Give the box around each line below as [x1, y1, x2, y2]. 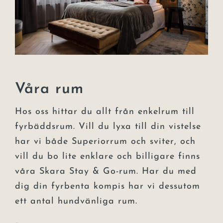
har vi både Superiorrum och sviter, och [15, 136, 196, 146]
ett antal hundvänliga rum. [15, 196, 137, 206]
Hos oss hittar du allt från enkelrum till [15, 107, 195, 116]
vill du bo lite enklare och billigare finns [15, 151, 200, 161]
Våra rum [15, 81, 84, 97]
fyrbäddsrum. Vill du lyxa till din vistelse [15, 121, 201, 131]
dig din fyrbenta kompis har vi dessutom [15, 181, 200, 191]
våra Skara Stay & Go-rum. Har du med [15, 166, 197, 176]
